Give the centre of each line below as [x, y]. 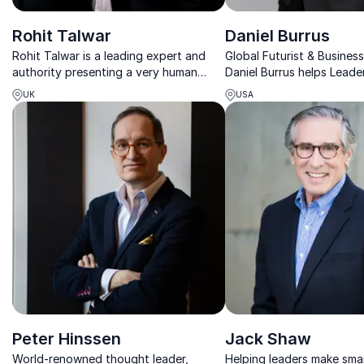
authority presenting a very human [105, 71]
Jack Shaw [268, 338]
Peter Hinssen [67, 338]
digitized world [52, 104]
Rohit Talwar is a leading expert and [109, 55]
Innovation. [256, 104]
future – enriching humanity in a [97, 88]
